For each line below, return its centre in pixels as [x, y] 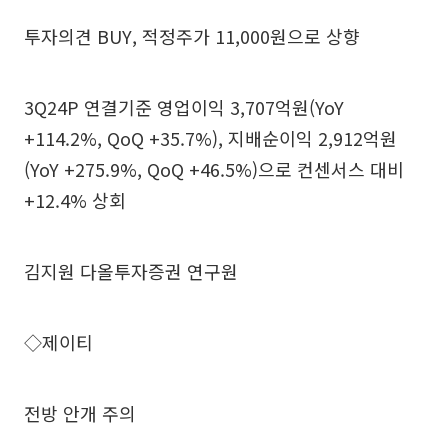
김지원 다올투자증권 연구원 [131, 270]
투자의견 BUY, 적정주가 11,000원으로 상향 [192, 35]
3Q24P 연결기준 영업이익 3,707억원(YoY [184, 106]
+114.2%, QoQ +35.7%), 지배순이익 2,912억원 [210, 137]
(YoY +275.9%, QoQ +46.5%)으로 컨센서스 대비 [214, 168]
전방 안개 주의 [80, 412]
